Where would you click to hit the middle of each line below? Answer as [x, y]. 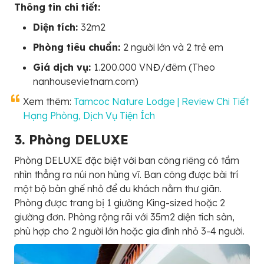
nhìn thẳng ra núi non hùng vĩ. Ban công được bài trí [126, 174]
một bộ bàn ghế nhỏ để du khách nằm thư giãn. [118, 188]
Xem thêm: [48, 101]
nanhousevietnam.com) [86, 81]
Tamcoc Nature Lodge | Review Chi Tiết [161, 101]
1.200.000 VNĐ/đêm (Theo [154, 67]
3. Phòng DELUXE [71, 139]
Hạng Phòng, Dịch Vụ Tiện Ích [89, 115]
